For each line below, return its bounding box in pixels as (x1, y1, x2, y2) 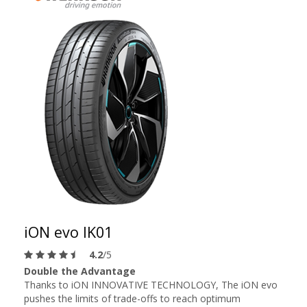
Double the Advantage (24, 265, 136, 278)
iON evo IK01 (24, 222, 112, 242)
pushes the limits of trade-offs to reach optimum (24, 292, 241, 305)
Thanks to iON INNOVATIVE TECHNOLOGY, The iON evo (24, 278, 278, 291)
